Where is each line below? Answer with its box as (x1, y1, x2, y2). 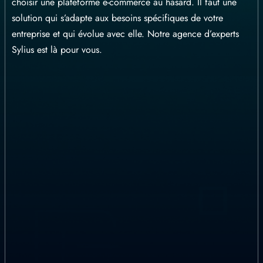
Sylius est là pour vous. (12, 43, 102, 56)
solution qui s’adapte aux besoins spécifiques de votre (12, 11, 223, 25)
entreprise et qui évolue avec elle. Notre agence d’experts (12, 27, 239, 41)
